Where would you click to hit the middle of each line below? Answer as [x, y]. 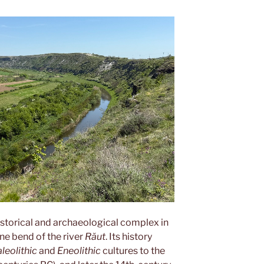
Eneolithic [80, 250]
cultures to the [134, 250]
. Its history [129, 236]
